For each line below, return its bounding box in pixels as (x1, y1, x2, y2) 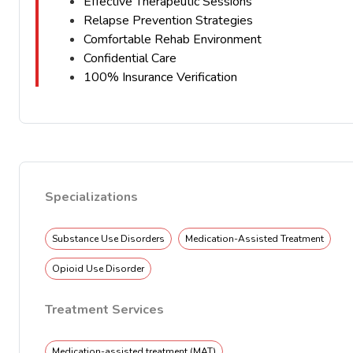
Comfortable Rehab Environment (84, 31, 262, 48)
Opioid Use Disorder (52, 262, 144, 275)
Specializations (45, 188, 138, 206)
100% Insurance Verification (84, 69, 237, 86)
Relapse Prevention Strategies (84, 12, 253, 29)
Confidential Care (84, 50, 180, 67)
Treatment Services (45, 301, 164, 318)
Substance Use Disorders (52, 232, 165, 245)
